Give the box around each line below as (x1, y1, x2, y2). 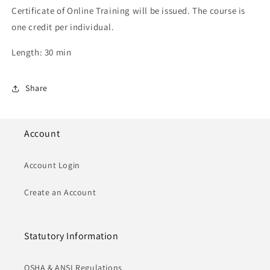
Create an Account (24, 186, 96, 198)
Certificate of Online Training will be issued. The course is (11, 4, 246, 16)
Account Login (24, 159, 80, 171)
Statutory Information (24, 229, 119, 242)
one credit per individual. (11, 20, 115, 33)
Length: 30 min (11, 46, 72, 58)
